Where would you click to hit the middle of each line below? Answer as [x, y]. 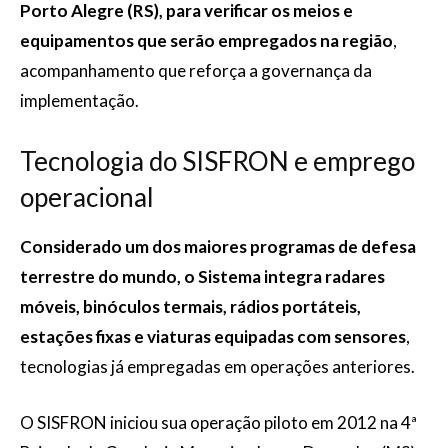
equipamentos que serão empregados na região [206, 40]
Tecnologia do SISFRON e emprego [217, 161]
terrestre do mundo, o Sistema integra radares [202, 276]
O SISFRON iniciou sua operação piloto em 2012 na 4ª [218, 422]
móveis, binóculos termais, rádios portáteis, [190, 306]
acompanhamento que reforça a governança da [196, 70]
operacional [87, 197]
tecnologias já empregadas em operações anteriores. [217, 366]
